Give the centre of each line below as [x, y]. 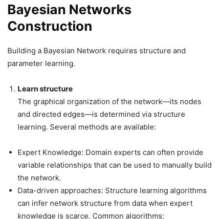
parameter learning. [41, 63]
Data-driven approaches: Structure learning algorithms [112, 190]
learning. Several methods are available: [87, 127]
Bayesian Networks [69, 10]
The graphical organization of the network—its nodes [109, 101]
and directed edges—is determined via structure [101, 114]
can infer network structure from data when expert [105, 203]
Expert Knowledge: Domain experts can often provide [110, 152]
